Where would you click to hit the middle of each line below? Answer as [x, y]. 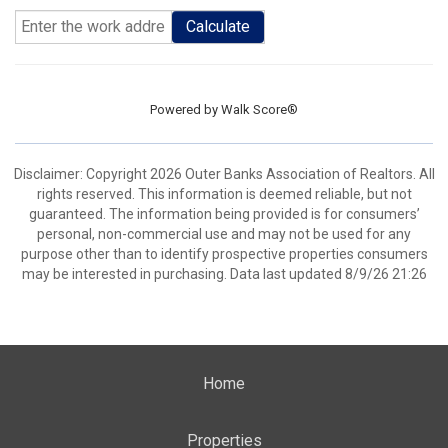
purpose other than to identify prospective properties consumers [224, 254]
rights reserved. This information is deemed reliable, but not [224, 194]
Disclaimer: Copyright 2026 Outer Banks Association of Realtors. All [224, 174]
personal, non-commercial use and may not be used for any [224, 234]
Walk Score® [259, 109]
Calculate [218, 26]
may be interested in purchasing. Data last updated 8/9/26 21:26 [224, 274]
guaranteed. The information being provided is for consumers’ [224, 214]
